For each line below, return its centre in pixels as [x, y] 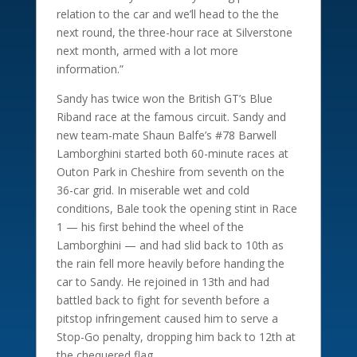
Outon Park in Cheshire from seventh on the [170, 171]
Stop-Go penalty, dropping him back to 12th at [176, 336]
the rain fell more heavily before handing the [170, 263]
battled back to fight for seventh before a [163, 300]
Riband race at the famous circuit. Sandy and [171, 116]
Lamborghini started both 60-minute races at [172, 153]
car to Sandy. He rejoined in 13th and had [163, 281]
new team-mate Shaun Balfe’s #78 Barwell [166, 135]
